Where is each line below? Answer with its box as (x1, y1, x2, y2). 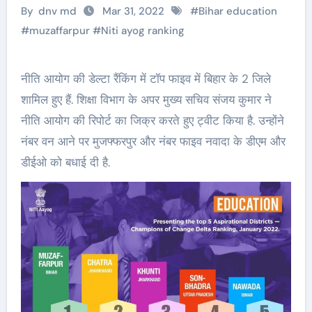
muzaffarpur (29, 24, 90, 38)
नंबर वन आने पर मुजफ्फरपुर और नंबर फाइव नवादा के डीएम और (20, 134, 286, 149)
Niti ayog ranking (100, 24, 185, 38)
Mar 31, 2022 (100, 4, 167, 18)
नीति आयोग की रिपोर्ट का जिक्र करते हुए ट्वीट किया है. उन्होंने (20, 113, 284, 128)
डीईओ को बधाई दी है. (20, 155, 110, 170)
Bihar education (198, 4, 277, 18)
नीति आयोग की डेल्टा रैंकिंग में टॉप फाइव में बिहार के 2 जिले (20, 71, 31, 86)
